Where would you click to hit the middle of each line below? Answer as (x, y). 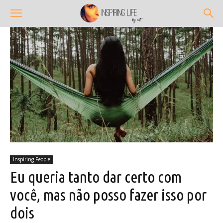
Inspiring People (32, 159)
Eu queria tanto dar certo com (96, 176)
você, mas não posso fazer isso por (108, 194)
